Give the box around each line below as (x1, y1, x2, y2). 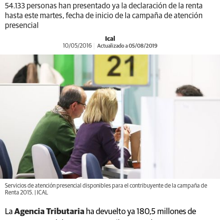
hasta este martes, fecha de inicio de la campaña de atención (5, 12, 203, 20)
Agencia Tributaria (14, 207, 84, 216)
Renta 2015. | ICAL (5, 190, 48, 196)
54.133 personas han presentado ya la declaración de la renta (5, 2, 203, 10)
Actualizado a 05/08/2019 (96, 43, 158, 49)
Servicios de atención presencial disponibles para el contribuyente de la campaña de (5, 183, 207, 189)
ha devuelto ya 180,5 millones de (84, 207, 196, 216)
